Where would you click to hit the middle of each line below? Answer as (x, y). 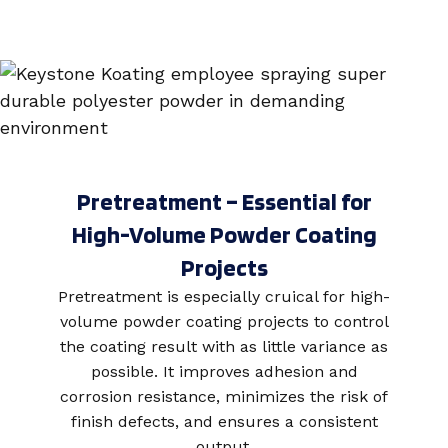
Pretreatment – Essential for (224, 201)
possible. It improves (170, 371)
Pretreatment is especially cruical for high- (224, 296)
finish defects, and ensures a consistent (224, 421)
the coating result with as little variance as (224, 346)
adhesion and (306, 371)
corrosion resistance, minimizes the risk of (224, 396)
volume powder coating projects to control (224, 321)
